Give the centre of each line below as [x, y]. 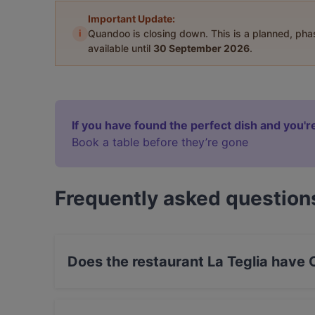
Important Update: [131, 19]
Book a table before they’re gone [160, 142]
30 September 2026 [201, 48]
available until [121, 48]
